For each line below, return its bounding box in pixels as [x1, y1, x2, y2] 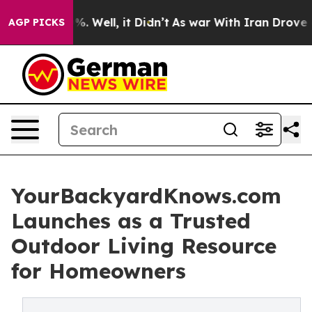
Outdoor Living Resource [11, 233, 276, 259]
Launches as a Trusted [11, 208, 251, 234]
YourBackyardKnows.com [11, 182, 281, 209]
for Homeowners [11, 258, 186, 284]
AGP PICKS [8, 16, 65, 29]
